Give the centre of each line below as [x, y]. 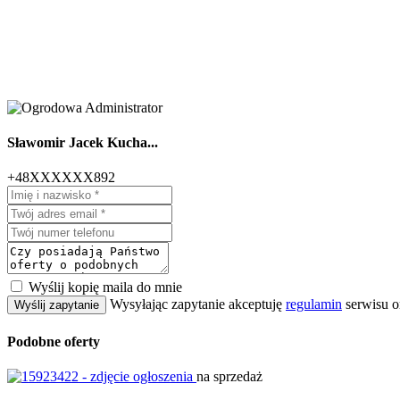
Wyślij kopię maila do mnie [105, 287]
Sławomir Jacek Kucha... [83, 143]
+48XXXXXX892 [61, 178]
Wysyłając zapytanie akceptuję [198, 304]
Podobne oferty [54, 341]
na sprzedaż [229, 376]
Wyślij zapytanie [57, 305]
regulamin [314, 304]
